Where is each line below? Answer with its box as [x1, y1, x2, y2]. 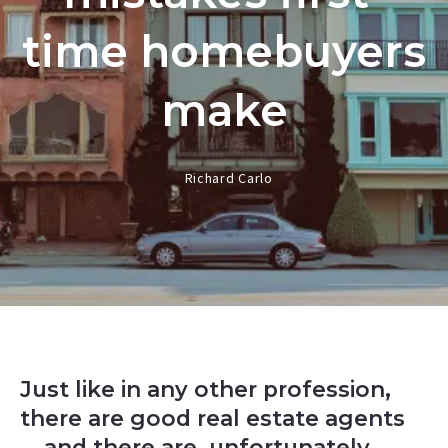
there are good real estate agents [19, 405, 405, 432]
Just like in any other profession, [19, 376, 391, 403]
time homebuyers [22, 25, 426, 79]
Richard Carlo [184, 169, 273, 188]
